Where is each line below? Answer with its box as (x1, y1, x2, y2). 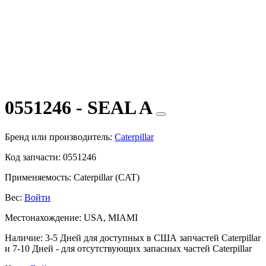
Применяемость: (5, 172, 71, 182)
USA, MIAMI (81, 212, 138, 223)
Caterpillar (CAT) (71, 172, 140, 182)
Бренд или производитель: (5, 131, 112, 142)
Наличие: (5, 232, 43, 243)
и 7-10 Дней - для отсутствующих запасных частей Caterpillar (5, 243, 252, 254)
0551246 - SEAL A (5, 97, 156, 119)
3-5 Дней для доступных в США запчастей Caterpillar (43, 232, 261, 243)
